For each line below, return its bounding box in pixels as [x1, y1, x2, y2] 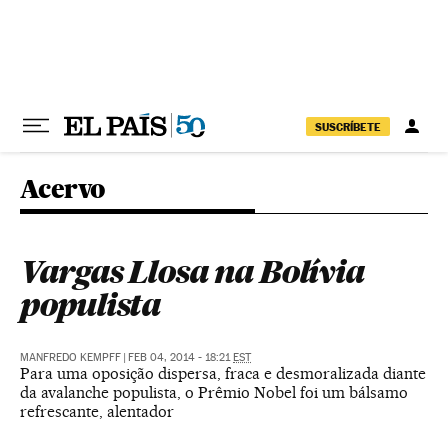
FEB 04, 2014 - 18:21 [128, 351, 233, 364]
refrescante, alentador [20, 402, 174, 421]
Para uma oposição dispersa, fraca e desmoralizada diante [20, 364, 426, 383]
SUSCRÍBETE [315, 119, 381, 134]
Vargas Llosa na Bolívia [20, 252, 365, 291]
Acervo [20, 173, 106, 204]
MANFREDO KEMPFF [20, 351, 121, 364]
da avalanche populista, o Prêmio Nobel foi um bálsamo [20, 383, 408, 402]
